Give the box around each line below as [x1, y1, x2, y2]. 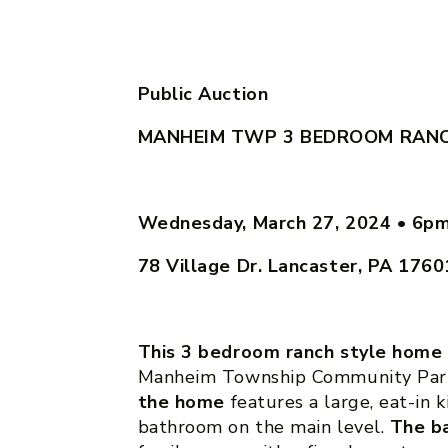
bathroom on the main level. [137, 414, 390, 439]
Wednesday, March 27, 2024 [137, 210, 397, 235]
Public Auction [137, 81, 269, 106]
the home [137, 389, 231, 414]
